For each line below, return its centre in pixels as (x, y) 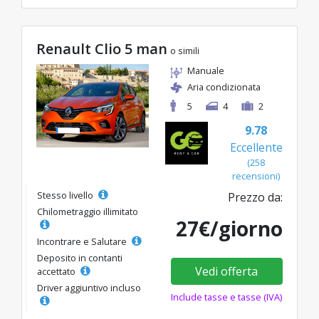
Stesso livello (66, 195)
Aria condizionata (224, 87)
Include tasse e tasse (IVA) (227, 297)
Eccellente (256, 147)
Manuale (206, 70)
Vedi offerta (227, 271)
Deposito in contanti (80, 258)
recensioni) (256, 176)
